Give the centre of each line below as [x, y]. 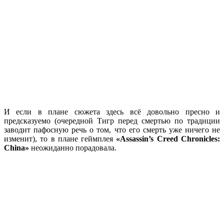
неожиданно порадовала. [74, 147]
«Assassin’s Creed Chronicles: [168, 138]
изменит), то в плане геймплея [60, 138]
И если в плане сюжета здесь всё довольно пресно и [112, 111]
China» [17, 147]
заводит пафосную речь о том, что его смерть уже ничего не [112, 129]
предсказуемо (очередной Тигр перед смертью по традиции [112, 120]
